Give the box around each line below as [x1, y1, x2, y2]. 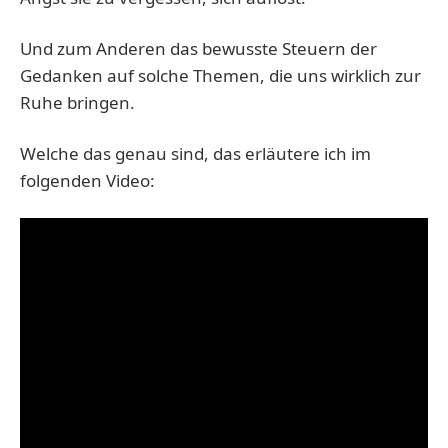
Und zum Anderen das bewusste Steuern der [20, 37, 377, 61]
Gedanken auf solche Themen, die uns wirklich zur [20, 64, 421, 88]
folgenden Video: [20, 169, 155, 193]
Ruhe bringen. [20, 91, 135, 115]
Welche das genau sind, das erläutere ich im [20, 142, 371, 166]
